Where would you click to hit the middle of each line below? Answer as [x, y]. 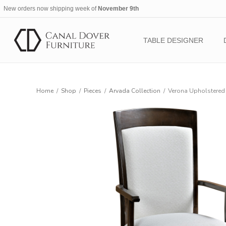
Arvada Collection [135, 91]
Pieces [93, 91]
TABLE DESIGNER [173, 40]
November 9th [118, 9]
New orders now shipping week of [50, 9]
